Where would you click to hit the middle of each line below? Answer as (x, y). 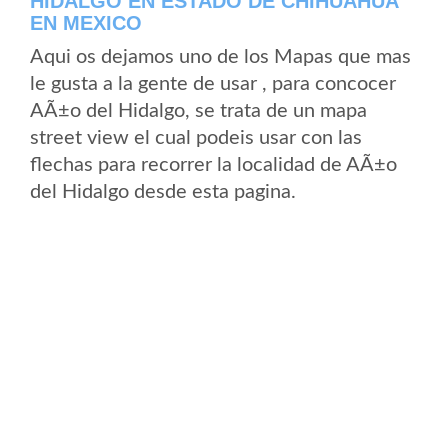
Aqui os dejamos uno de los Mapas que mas (220, 57)
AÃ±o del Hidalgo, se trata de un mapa (198, 111)
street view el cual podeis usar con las (196, 138)
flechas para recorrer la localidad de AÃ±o (213, 165)
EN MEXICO (86, 23)
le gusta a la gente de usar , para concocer (213, 84)
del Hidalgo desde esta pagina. (163, 192)
